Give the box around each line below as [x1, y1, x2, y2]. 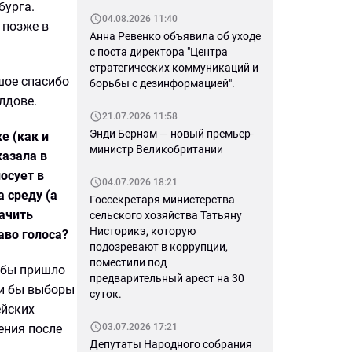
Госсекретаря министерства [90, 193, 235, 206]
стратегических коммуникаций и [90, 61, 258, 74]
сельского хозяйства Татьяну [90, 209, 242, 222]
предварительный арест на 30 [90, 272, 244, 284]
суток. [90, 288, 122, 300]
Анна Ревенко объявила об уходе [90, 30, 261, 42]
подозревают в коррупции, [90, 240, 228, 253]
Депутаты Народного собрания [90, 338, 252, 350]
